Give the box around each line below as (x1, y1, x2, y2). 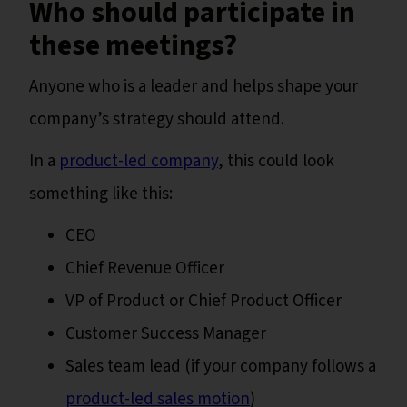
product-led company (59, 149, 218, 174)
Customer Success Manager (65, 322, 266, 347)
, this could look (218, 149, 334, 174)
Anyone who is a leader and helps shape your (29, 74, 358, 100)
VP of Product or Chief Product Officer (65, 289, 345, 314)
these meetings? (29, 25, 237, 67)
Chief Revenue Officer (65, 256, 228, 282)
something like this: (29, 182, 176, 207)
